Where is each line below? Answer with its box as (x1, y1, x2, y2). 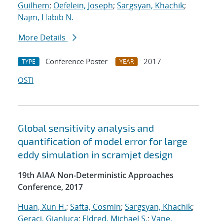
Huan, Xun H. (18, 201, 66, 213)
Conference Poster (45, 56, 108, 67)
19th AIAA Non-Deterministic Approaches (18, 170, 174, 181)
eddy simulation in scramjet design (18, 148, 173, 161)
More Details (18, 32, 68, 43)
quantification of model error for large (18, 135, 187, 147)
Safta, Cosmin (70, 201, 121, 213)
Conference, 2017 (18, 182, 83, 193)
